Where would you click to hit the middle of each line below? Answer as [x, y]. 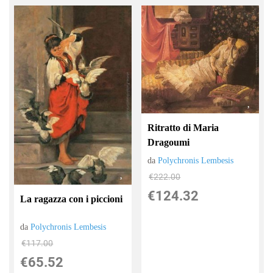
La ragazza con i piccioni [72, 199]
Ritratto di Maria [183, 128]
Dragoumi [169, 143]
